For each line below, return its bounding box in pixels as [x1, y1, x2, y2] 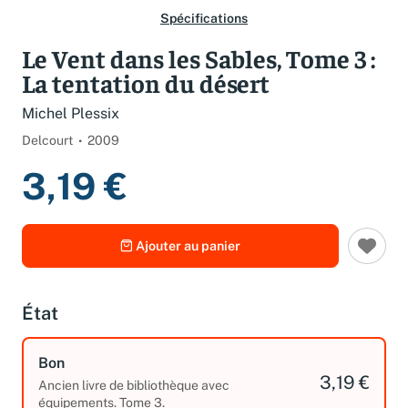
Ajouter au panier [136, 250, 240, 267]
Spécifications [160, 24, 248, 38]
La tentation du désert [22, 79, 270, 111]
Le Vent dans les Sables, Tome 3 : [22, 55, 375, 87]
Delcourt [22, 145, 73, 160]
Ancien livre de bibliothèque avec [38, 390, 229, 405]
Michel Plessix [22, 117, 119, 135]
